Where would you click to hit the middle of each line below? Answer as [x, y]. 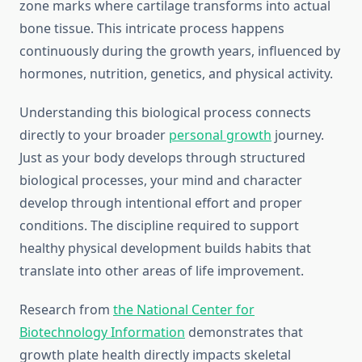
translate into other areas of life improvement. [162, 271]
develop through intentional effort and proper [161, 203]
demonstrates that [244, 333]
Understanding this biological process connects [165, 113]
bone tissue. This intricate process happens [152, 29]
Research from [66, 310]
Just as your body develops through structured [162, 158]
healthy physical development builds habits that [165, 248]
